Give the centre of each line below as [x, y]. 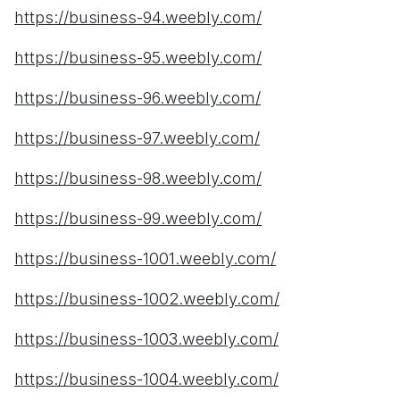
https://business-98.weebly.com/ [138, 179]
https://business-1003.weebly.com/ [146, 339]
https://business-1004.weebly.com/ [146, 379]
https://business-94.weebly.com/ [138, 18]
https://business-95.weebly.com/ [138, 58]
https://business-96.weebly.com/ [137, 98]
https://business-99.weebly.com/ [138, 219]
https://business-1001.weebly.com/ [145, 259]
